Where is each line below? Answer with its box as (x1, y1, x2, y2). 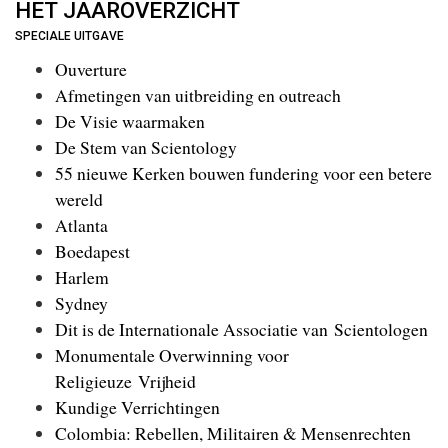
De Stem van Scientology (55, 134, 237, 159)
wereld (55, 186, 103, 211)
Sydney (55, 290, 108, 315)
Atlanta (55, 212, 108, 237)
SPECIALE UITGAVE (15, 29, 124, 44)
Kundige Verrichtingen (55, 394, 220, 419)
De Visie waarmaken (55, 108, 205, 133)
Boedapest (55, 238, 130, 263)
